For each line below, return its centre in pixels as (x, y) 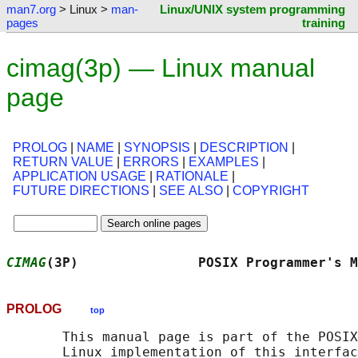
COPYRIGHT (271, 191)
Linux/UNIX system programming (253, 9)
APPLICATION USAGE (80, 177)
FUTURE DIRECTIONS (81, 191)
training (324, 23)
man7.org (31, 9)
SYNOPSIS (157, 148)
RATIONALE (192, 177)
